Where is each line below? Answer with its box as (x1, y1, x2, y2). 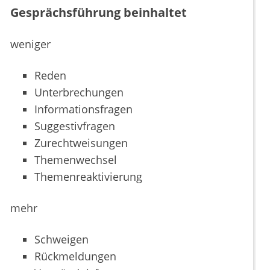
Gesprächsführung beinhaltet (10, 4, 187, 21)
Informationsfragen (34, 102, 133, 117)
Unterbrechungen (34, 85, 124, 100)
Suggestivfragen (34, 119, 115, 134)
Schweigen (34, 232, 89, 247)
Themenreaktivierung (34, 169, 142, 184)
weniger (10, 37, 51, 52)
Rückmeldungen (34, 249, 116, 264)
